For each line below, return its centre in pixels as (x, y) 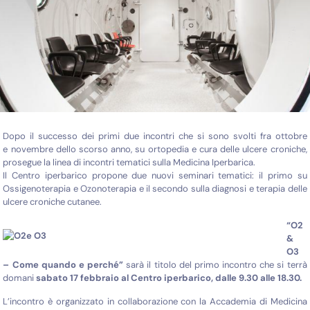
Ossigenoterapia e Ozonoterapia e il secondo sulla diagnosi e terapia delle (155, 189)
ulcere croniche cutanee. (53, 202)
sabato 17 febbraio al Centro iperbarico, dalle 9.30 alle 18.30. (169, 278)
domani (20, 278)
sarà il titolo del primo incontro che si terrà (215, 265)
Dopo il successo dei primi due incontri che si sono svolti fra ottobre (155, 136)
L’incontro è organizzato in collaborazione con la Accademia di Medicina (155, 302)
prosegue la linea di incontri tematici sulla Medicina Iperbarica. (129, 163)
